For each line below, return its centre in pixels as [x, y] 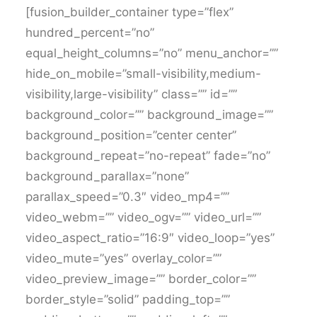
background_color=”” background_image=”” [149, 115]
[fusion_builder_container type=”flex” [129, 12]
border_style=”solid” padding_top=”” [128, 299]
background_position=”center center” [131, 135]
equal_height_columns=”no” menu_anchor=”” [152, 53]
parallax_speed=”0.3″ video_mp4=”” [127, 197]
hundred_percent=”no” [90, 33]
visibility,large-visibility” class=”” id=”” [131, 94]
